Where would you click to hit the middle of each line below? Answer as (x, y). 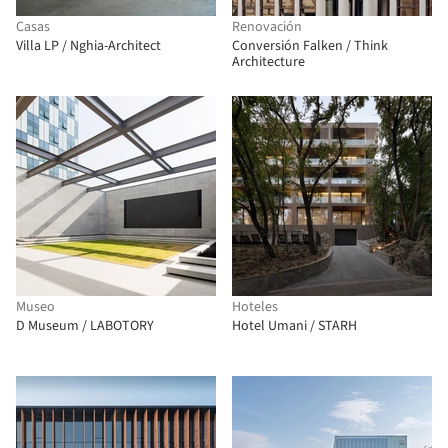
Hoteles (255, 307)
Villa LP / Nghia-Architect (88, 46)
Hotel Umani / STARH (294, 326)
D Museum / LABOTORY (85, 326)
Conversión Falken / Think (310, 46)
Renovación (267, 27)
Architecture (268, 62)
